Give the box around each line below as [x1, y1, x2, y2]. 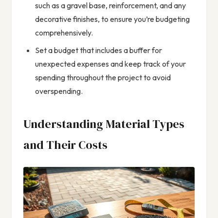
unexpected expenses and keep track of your [35, 58, 186, 69]
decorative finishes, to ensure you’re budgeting [35, 14, 190, 24]
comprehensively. [35, 27, 93, 37]
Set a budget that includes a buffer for [35, 45, 162, 55]
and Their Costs [23, 136, 108, 153]
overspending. [35, 86, 83, 96]
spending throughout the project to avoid [35, 72, 171, 82]
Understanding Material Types [23, 115, 184, 132]
